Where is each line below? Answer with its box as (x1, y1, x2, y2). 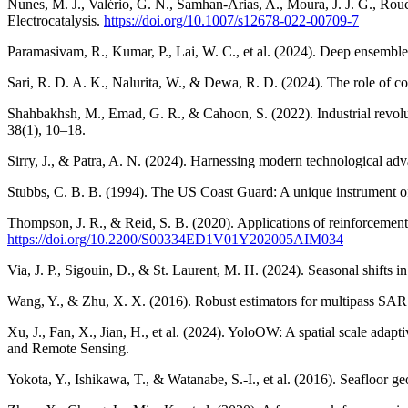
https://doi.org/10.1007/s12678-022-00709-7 (104, 12, 359, 28)
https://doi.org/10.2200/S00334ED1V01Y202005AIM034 (7, 230, 343, 247)
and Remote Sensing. (7, 340, 129, 356)
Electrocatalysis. (7, 12, 104, 28)
